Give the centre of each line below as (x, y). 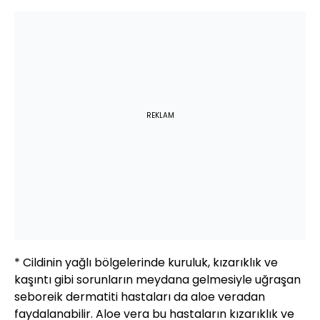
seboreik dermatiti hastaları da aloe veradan (140, 297)
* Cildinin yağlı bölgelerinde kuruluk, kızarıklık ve (146, 263)
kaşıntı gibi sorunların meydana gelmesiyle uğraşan (157, 280)
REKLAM (160, 116)
